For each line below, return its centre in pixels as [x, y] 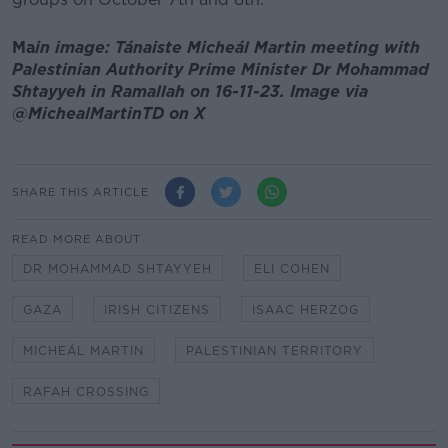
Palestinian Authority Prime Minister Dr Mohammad [220, 70]
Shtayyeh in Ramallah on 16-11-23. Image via [190, 92]
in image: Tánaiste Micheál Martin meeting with [227, 48]
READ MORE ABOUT [76, 239]
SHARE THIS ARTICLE [80, 191]
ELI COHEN [292, 269]
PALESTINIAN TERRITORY [274, 351]
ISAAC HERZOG [305, 310]
